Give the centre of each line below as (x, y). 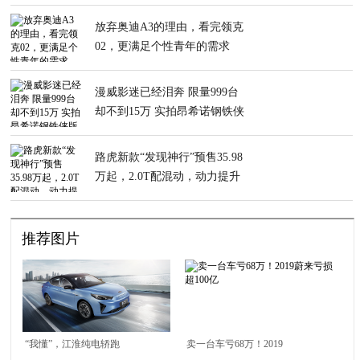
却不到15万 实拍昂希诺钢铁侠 (170, 111)
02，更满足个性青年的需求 (163, 46)
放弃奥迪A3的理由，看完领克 (170, 27)
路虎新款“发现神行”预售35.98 (169, 157)
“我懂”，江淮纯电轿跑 (73, 344)
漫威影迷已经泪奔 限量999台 (167, 92)
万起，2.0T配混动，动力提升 (168, 176)
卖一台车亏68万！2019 (234, 344)
